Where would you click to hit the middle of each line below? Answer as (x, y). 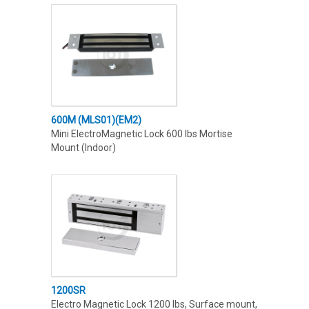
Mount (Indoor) (83, 148)
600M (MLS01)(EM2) (96, 120)
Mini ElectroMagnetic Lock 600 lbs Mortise (142, 134)
